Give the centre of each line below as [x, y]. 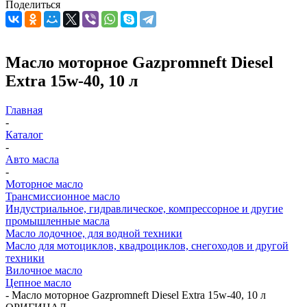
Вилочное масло [44, 270]
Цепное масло [38, 282]
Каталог [24, 134]
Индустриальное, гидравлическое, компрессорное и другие [144, 208]
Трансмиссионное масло [63, 196]
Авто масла [32, 159]
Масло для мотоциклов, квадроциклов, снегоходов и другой [147, 245]
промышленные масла [58, 221]
